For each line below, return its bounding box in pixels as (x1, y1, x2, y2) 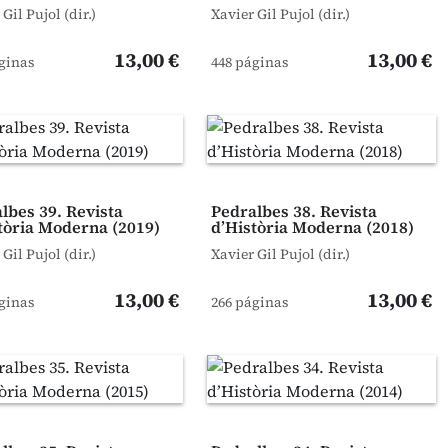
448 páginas (210, 52, 289, 72)
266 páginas (210, 292, 289, 312)
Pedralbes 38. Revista (210, 200, 377, 222)
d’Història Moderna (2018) (210, 216, 414, 238)
